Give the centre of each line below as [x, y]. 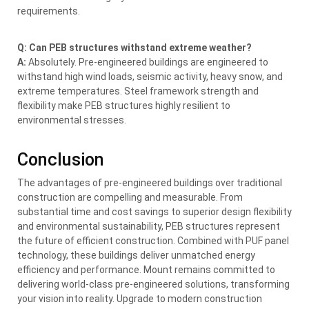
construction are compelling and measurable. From [130, 197]
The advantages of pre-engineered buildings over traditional [150, 182]
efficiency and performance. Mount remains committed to [146, 269]
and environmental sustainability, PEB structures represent [149, 226]
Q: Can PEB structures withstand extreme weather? [134, 47]
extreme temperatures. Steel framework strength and [138, 91]
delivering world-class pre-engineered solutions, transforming [153, 284]
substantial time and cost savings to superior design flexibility [154, 211]
